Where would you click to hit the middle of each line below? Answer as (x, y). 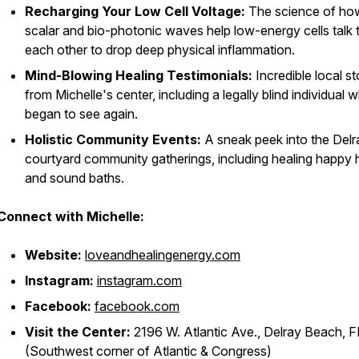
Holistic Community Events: (113, 139)
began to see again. (81, 114)
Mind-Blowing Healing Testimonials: (139, 75)
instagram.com (139, 280)
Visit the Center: (78, 332)
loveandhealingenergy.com (163, 255)
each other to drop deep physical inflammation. (160, 50)
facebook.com (137, 306)
